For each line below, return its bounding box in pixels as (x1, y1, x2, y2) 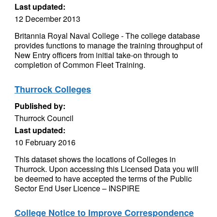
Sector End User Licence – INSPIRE (15, 183, 140, 194)
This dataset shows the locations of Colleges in (15, 154, 176, 165)
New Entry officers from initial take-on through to (15, 49, 178, 61)
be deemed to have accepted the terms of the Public (15, 173, 192, 184)
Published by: (15, 100, 65, 111)
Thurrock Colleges (15, 83, 91, 95)
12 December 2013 (15, 13, 80, 24)
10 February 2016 (15, 137, 76, 148)
